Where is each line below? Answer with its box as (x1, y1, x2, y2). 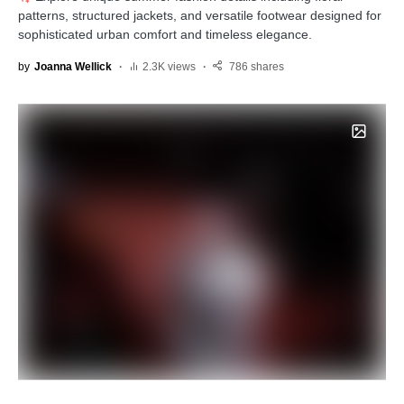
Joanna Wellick (34, 60, 112, 74)
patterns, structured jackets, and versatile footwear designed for (18, 8, 381, 23)
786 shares (229, 60, 284, 74)
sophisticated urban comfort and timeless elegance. (18, 27, 312, 42)
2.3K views (142, 60, 196, 74)
